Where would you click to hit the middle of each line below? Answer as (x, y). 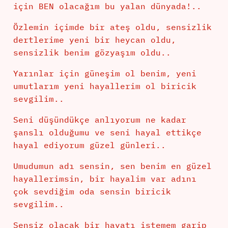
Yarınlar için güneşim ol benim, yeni (105, 74)
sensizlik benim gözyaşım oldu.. (92, 53)
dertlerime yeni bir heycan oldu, (94, 40)
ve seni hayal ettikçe (145, 133)
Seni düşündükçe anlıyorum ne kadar (99, 120)
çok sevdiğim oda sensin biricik (92, 192)
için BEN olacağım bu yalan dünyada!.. (107, 6)
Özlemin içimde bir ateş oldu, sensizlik (112, 27)
